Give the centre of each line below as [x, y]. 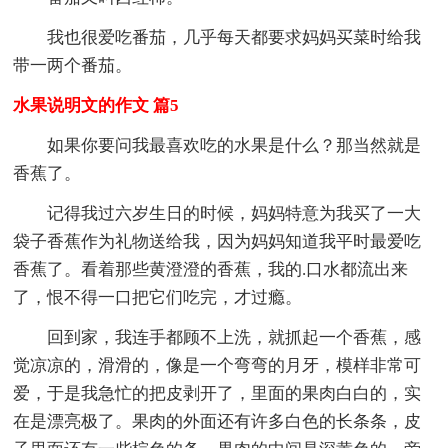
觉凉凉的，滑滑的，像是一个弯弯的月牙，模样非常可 [217, 365]
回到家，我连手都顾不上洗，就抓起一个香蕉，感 [234, 337]
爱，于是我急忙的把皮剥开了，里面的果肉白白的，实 [217, 393]
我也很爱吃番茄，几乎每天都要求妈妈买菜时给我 [234, 37]
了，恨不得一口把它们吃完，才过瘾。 [158, 297]
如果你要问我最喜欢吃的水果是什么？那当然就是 [234, 145]
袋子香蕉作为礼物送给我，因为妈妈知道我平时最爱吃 [217, 241]
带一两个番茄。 [73, 65]
